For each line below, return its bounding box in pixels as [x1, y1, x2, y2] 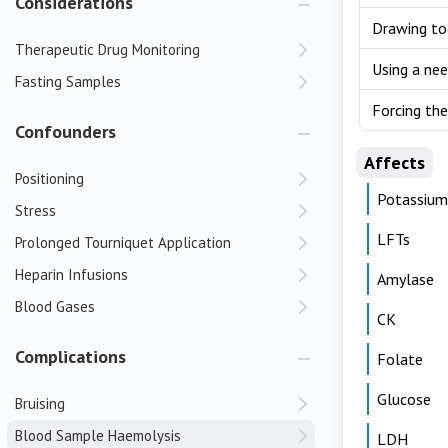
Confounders [15, 120, 116, 143]
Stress [15, 201, 56, 220]
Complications [15, 345, 126, 368]
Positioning [15, 169, 84, 188]
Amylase [377, 269, 434, 289]
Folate [377, 349, 423, 369]
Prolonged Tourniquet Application [15, 233, 231, 252]
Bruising [15, 394, 65, 413]
